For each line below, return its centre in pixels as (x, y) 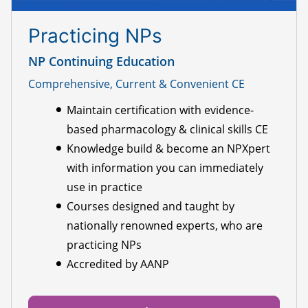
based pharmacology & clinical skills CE (167, 130)
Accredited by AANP (118, 264)
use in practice (104, 187)
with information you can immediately (165, 168)
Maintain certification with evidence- (160, 110)
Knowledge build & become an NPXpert (168, 149)
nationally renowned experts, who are (165, 226)
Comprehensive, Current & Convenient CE (136, 84)
